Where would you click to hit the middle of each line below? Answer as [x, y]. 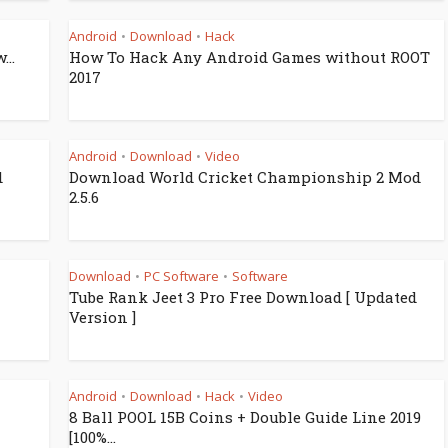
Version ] [102, 317]
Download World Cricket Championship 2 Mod [245, 177]
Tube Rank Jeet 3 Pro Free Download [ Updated [243, 297]
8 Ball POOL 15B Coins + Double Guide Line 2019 [245, 417]
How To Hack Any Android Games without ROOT [249, 57]
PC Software [181, 276]
